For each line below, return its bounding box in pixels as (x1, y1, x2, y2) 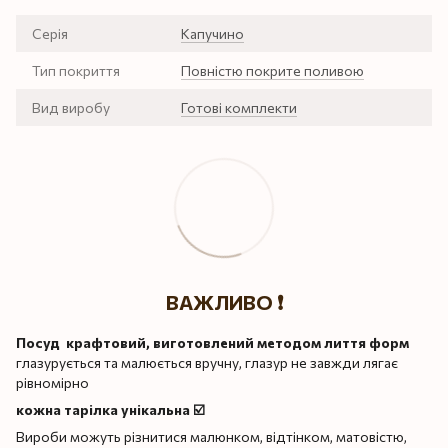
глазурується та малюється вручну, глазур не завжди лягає (16, 353, 398, 371)
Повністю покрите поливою (181, 61, 364, 79)
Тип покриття (32, 61, 120, 79)
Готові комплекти (181, 98, 297, 116)
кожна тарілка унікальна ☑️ (16, 400, 205, 418)
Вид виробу (32, 98, 110, 116)
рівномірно (16, 373, 89, 391)
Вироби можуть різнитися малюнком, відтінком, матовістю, (16, 427, 407, 445)
